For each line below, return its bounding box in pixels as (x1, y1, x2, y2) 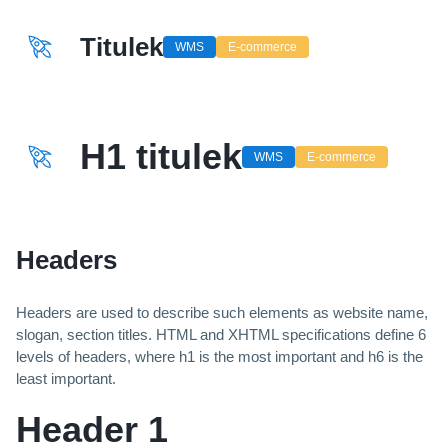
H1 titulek (80, 136, 242, 178)
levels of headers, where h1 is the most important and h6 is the (16, 348, 423, 366)
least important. (16, 370, 116, 388)
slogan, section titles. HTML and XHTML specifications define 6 (16, 326, 426, 344)
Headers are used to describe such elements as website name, (16, 304, 428, 322)
